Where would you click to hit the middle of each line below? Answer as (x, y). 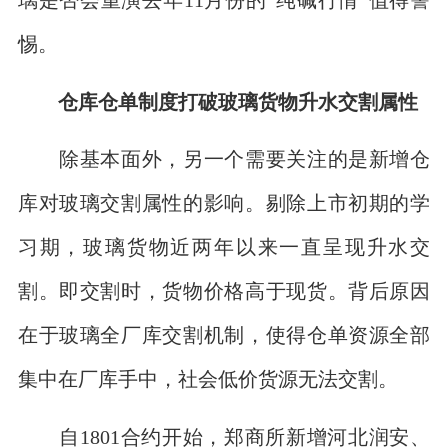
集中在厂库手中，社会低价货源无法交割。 (207, 379)
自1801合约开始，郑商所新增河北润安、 (224, 436)
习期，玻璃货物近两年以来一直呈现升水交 (224, 247)
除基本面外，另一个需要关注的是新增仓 (224, 159)
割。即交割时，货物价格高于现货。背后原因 (224, 291)
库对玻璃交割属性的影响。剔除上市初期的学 (224, 203)
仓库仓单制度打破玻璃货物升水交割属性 (237, 101)
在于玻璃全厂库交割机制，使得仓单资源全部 (224, 335)
